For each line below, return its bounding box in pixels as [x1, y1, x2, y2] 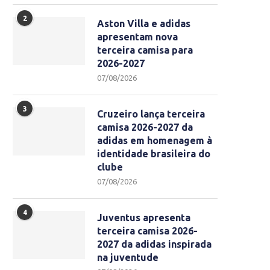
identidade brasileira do [97, 148, 210, 160]
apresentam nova [97, 31, 178, 43]
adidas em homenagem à [97, 135, 212, 146]
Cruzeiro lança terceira [97, 108, 205, 120]
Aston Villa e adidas [97, 18, 190, 30]
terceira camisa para [97, 45, 193, 56]
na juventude [97, 252, 159, 263]
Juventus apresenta [97, 212, 190, 224]
